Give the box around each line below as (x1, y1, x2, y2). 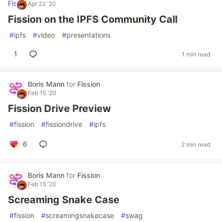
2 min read (181, 140, 210, 148)
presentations (66, 31, 111, 39)
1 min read (182, 50, 210, 58)
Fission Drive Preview (8, 103, 111, 114)
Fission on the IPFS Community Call (8, 13, 177, 25)
